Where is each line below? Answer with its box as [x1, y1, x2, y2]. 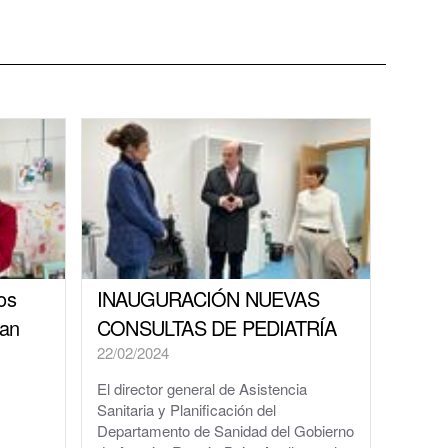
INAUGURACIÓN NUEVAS [97, 283, 319, 313]
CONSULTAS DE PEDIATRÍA [97, 312, 337, 342]
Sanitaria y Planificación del [97, 398, 276, 420]
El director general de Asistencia [97, 377, 307, 399]
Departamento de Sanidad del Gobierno [97, 419, 354, 441]
